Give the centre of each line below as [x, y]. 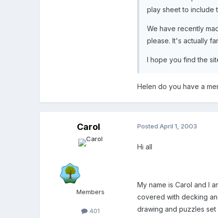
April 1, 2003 [179, 126]
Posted [149, 126]
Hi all [145, 146]
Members [91, 191]
